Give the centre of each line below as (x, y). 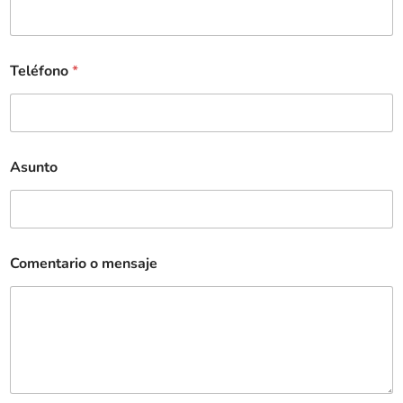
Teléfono (41, 71)
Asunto (34, 167)
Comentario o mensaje (84, 263)
